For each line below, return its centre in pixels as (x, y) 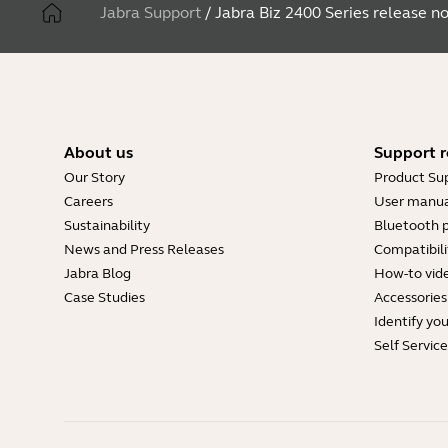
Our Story (94, 178)
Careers (88, 202)
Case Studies (104, 298)
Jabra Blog (97, 274)
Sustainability (107, 226)
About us (98, 153)
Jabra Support (150, 13)
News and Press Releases (144, 250)
